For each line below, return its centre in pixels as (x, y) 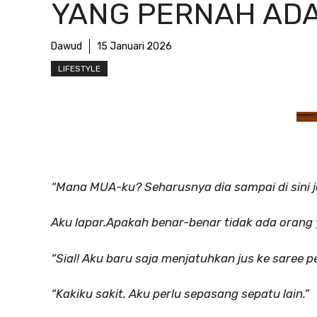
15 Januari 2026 (134, 47)
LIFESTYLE (79, 69)
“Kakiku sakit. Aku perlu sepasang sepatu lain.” (180, 294)
